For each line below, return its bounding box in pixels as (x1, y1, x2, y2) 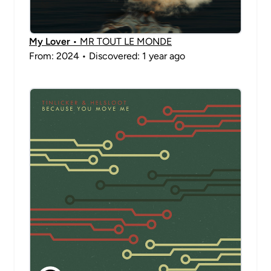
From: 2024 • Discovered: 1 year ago (29, 50, 185, 62)
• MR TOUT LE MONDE (70, 36, 172, 47)
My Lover (29, 36, 70, 47)
